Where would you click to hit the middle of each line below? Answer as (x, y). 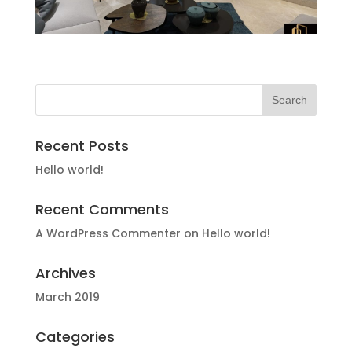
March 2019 (67, 297)
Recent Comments (102, 209)
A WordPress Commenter (108, 233)
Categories (75, 336)
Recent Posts (82, 145)
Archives (65, 273)
